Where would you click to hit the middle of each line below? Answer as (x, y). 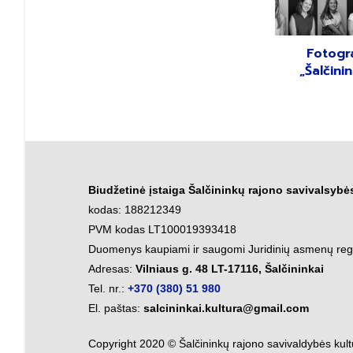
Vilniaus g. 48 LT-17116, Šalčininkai (230, 268)
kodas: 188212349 (135, 209)
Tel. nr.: (108, 288)
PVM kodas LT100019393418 (162, 229)
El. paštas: (116, 308)
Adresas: (112, 268)
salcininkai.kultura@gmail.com (226, 308)
